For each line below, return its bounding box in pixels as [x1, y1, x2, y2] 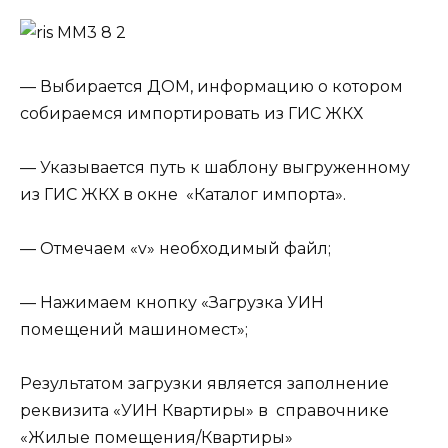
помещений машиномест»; [20, 320, 248, 340]
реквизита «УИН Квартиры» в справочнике [20, 401, 389, 421]
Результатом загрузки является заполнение [20, 374, 389, 394]
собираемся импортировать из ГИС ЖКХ [20, 103, 363, 123]
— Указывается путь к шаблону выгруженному [20, 157, 410, 177]
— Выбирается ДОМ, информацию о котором [20, 76, 403, 96]
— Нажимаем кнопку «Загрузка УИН [20, 293, 324, 313]
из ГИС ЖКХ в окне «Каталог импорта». [20, 184, 346, 204]
